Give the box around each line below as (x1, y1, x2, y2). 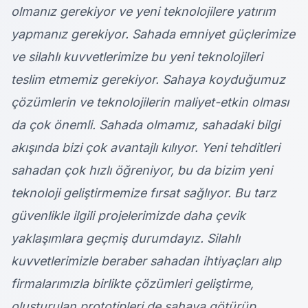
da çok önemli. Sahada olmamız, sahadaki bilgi (11, 118, 280, 133)
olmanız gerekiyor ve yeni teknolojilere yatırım (11, 4, 276, 19)
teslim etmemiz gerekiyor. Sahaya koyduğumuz (11, 72, 285, 87)
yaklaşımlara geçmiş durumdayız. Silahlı (11, 231, 240, 246)
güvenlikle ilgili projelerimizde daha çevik (11, 208, 245, 223)
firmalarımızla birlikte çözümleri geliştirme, (11, 276, 254, 291)
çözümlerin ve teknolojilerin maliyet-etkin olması (11, 95, 289, 110)
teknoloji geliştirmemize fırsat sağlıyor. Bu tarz (11, 186, 276, 201)
